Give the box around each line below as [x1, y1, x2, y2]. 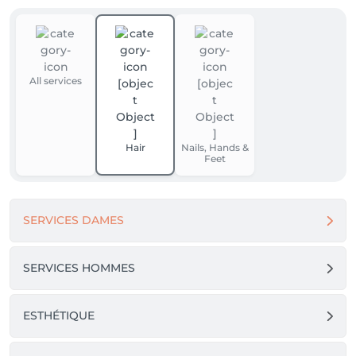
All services [29, 75, 82, 87]
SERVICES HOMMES [23, 261, 135, 275]
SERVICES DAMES [23, 213, 124, 227]
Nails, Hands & [180, 141, 249, 153]
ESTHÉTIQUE [23, 308, 95, 323]
